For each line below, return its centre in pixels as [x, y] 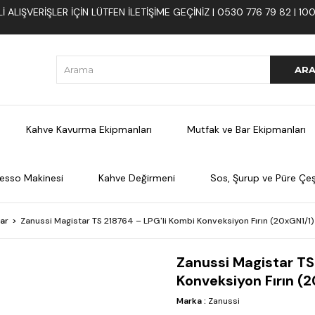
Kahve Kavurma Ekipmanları [89, 129]
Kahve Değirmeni [137, 178]
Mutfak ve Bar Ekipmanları [246, 129]
